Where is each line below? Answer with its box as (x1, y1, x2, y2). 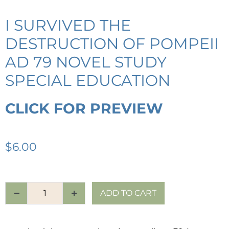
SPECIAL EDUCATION (5, 71, 170, 90)
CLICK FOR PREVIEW (5, 99, 163, 117)
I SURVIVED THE (5, 15, 131, 35)
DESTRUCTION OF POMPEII (5, 34, 219, 53)
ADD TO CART (100, 188, 156, 198)
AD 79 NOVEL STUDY (5, 52, 167, 72)
